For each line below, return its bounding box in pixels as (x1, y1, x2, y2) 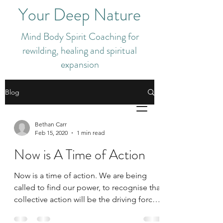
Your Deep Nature (18, 2, 141, 27)
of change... (14, 207, 56, 216)
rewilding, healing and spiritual (22, 43, 137, 58)
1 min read (77, 129, 105, 136)
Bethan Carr (35, 120, 67, 128)
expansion (60, 57, 99, 72)
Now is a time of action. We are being (14, 171, 147, 180)
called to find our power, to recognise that (14, 183, 163, 192)
